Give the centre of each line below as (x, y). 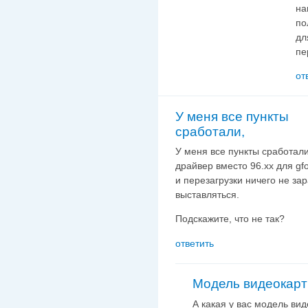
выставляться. (207, 194)
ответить (195, 244)
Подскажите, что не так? (230, 219)
